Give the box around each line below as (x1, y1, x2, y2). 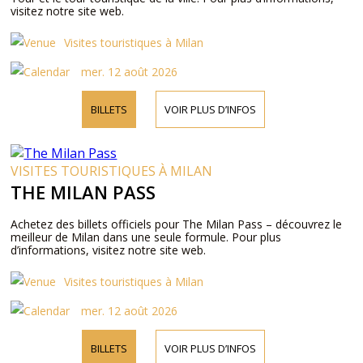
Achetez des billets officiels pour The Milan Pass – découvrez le (11, 216, 343, 232)
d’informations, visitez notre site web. (11, 242, 207, 258)
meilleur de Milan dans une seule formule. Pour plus (11, 229, 282, 245)
